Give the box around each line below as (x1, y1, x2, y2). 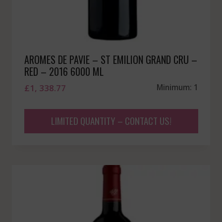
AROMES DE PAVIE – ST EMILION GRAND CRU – (24, 52, 197, 67)
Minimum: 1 (156, 82, 198, 93)
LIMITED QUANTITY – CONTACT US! (51, 113, 171, 128)
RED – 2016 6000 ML (24, 64, 104, 79)
